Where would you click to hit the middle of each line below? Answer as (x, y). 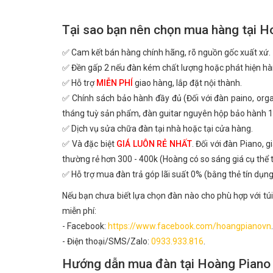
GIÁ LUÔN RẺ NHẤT (154, 144)
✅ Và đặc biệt (90, 144)
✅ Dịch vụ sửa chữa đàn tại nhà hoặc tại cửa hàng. (158, 129)
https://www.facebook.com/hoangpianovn (190, 226)
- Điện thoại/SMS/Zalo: (107, 241)
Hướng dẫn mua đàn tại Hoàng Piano (166, 264)
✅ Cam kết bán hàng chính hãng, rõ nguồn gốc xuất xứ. (166, 52)
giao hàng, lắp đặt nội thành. (187, 83)
